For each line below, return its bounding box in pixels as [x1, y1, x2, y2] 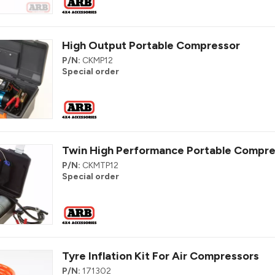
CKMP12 [82, 55, 113, 66]
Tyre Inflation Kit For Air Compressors [62, 249, 259, 263]
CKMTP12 [82, 160, 118, 171]
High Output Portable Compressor [62, 38, 240, 52]
